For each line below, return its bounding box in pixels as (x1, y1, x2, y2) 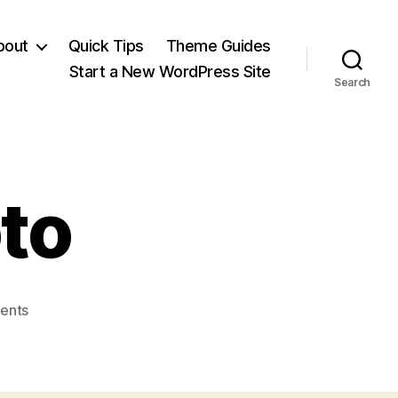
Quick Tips (68, 36, 144, 55)
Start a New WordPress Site (68, 62, 271, 81)
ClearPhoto (28, 343, 102, 361)
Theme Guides (165, 36, 271, 55)
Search (333, 76, 371, 89)
